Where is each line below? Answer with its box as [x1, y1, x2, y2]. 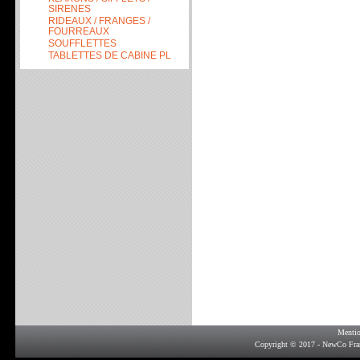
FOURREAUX [48, 25, 109, 37]
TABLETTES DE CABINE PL [48, 49, 171, 61]
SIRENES [48, 2, 91, 14]
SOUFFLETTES [48, 37, 117, 49]
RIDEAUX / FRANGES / [48, 14, 150, 27]
